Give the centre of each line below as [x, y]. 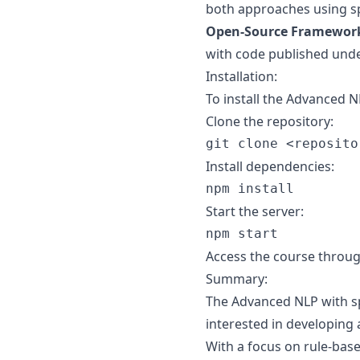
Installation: [241, 76]
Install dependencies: [270, 166]
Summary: [237, 279]
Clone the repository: [270, 121]
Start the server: [255, 211]
